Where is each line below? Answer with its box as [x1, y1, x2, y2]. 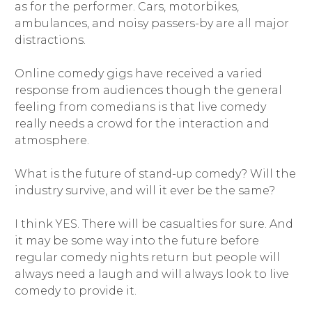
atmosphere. [14, 134, 89, 148]
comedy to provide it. [14, 284, 136, 298]
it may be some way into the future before [14, 234, 259, 248]
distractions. [14, 33, 86, 47]
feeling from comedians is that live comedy [14, 100, 266, 114]
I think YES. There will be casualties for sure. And [14, 217, 293, 231]
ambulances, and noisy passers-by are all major [14, 17, 289, 31]
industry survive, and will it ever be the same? [14, 184, 275, 198]
